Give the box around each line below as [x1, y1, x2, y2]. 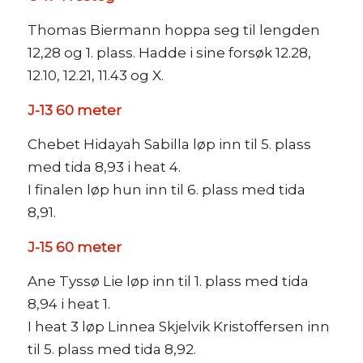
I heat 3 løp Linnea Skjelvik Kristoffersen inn [27, 318, 330, 335]
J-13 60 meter [27, 101, 122, 118]
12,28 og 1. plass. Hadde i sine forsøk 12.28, [27, 45, 311, 62]
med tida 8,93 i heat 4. [27, 159, 181, 176]
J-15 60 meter [27, 238, 122, 255]
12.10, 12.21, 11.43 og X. [27, 67, 164, 84]
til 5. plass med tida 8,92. [27, 341, 196, 358]
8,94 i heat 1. [27, 296, 110, 313]
